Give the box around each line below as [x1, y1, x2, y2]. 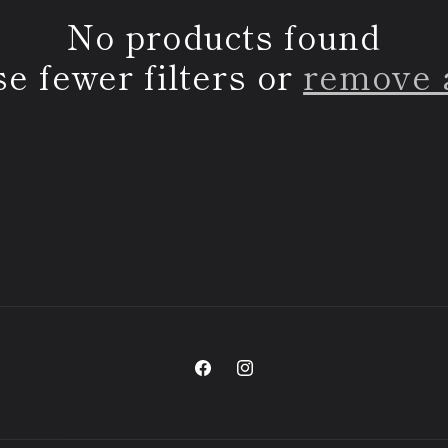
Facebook [192, 369, 259, 389]
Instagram [234, 369, 308, 389]
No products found [66, 11, 382, 60]
